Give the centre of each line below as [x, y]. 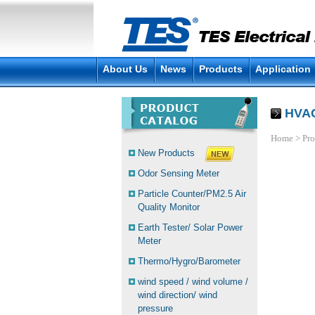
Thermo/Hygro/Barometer [189, 261]
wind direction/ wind [178, 295]
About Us [125, 69]
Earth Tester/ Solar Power [190, 227]
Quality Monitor [169, 207]
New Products [166, 153]
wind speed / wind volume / [193, 282]
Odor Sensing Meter [179, 173]
